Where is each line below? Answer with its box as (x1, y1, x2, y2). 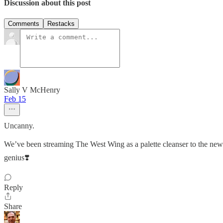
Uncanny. (4, 121, 34, 130)
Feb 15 (4, 94, 26, 103)
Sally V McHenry (4, 85, 60, 94)
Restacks (47, 19, 75, 27)
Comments (8, 19, 39, 27)
